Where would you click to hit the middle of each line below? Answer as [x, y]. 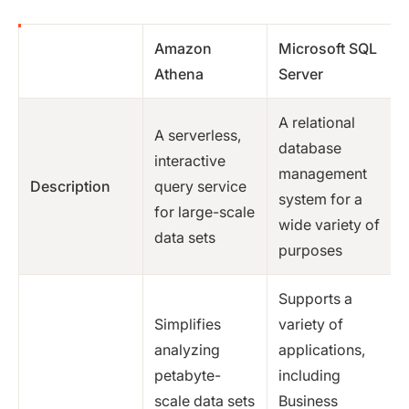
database [310, 148]
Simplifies [188, 325]
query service [200, 187]
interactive [190, 161]
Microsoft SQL [328, 49]
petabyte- [188, 376]
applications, [322, 350]
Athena [179, 74]
